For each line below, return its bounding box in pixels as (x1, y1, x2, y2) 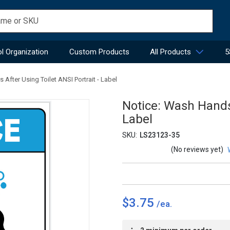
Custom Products (69, 47, 129, 56)
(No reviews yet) (171, 145, 223, 154)
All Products (149, 47, 191, 56)
